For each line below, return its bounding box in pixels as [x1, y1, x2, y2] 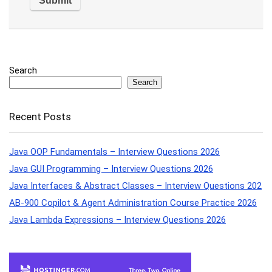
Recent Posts [9, 110, 71, 123]
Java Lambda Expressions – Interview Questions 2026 [9, 214, 226, 226]
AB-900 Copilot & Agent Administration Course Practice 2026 [9, 197, 257, 209]
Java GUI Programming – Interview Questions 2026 [9, 163, 213, 175]
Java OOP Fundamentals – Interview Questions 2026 [9, 146, 220, 158]
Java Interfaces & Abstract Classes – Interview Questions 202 [9, 180, 262, 192]
